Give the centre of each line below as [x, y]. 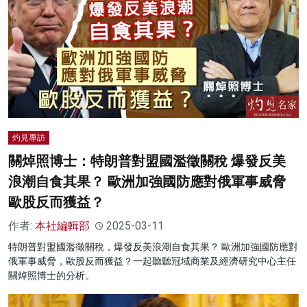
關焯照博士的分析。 [51, 276]
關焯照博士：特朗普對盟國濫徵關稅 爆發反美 [147, 161]
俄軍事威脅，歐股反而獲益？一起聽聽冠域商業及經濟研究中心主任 [152, 261]
